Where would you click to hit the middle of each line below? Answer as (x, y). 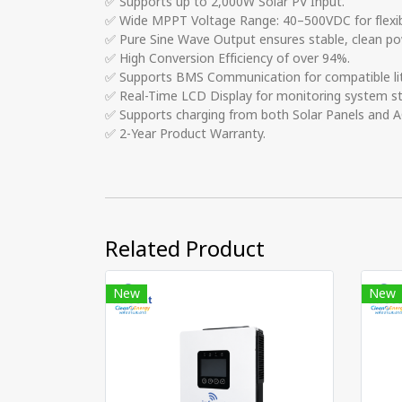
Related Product (185, 250)
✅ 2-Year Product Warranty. (185, 134)
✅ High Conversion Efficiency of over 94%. (227, 59)
